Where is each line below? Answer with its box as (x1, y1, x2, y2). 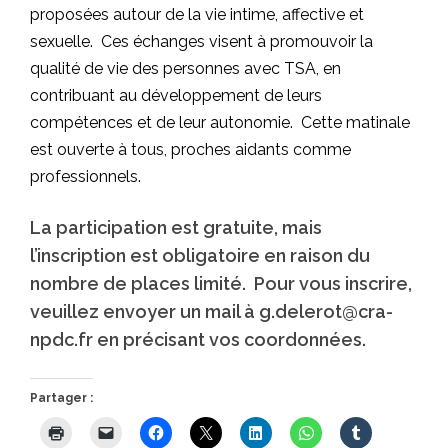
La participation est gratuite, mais (30, 216, 322, 238)
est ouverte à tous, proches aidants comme (30, 139, 351, 159)
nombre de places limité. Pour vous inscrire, (30, 272, 412, 294)
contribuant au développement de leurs (30, 85, 322, 105)
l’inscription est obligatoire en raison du (30, 244, 370, 266)
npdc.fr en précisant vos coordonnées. (30, 328, 366, 350)
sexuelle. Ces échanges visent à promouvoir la (30, 31, 373, 51)
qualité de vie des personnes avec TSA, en (30, 58, 341, 78)
